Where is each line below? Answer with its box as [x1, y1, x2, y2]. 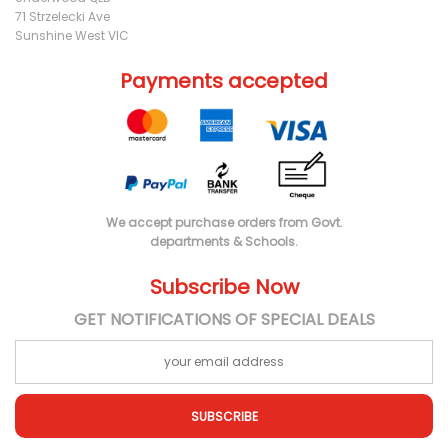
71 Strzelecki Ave [15, 7, 110, 25]
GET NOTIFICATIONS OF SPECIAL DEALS [73, 308, 375, 332]
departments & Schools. [150, 233, 298, 251]
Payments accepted [120, 66, 328, 95]
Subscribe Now [149, 273, 299, 302]
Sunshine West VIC [15, 26, 129, 44]
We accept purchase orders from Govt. [105, 214, 343, 232]
